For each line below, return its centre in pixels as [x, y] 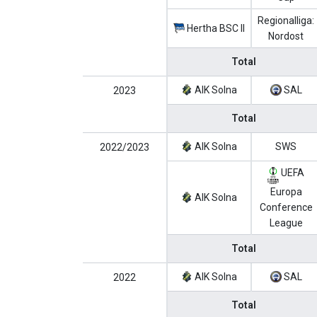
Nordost [286, 36]
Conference [286, 208]
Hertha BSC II [215, 28]
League [286, 223]
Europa [286, 192]
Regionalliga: [286, 21]
